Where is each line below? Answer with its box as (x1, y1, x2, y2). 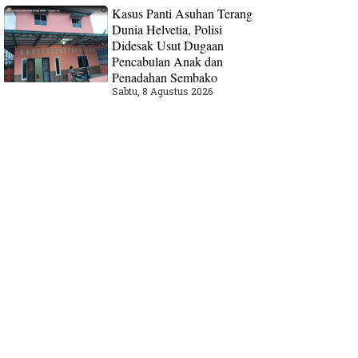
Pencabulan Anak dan (112, 52, 224, 70)
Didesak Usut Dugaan (112, 36, 225, 54)
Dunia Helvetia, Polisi (112, 20, 223, 38)
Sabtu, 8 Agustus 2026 (112, 84, 213, 97)
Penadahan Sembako (112, 68, 218, 86)
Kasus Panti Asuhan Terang (112, 4, 253, 22)
